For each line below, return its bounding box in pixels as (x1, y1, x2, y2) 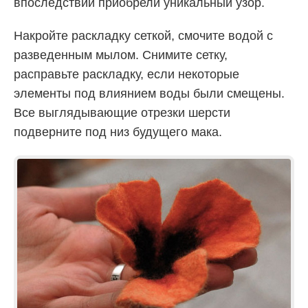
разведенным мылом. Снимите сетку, (14, 48, 228, 63)
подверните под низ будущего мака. (14, 125, 222, 140)
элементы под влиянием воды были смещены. (14, 87, 285, 101)
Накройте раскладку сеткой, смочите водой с (14, 29, 273, 43)
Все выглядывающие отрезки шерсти (14, 106, 230, 120)
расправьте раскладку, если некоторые (14, 67, 239, 82)
